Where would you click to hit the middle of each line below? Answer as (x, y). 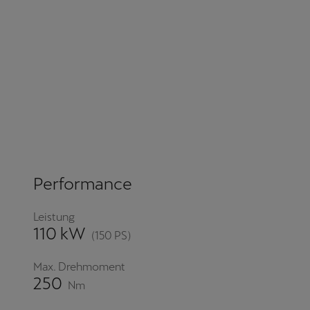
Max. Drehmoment (79, 267)
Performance (83, 184)
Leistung (54, 217)
